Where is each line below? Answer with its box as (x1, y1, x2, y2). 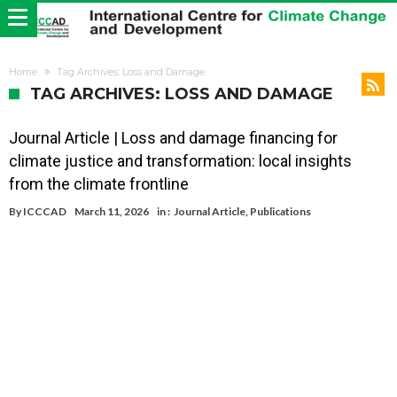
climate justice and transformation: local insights (9, 152, 352, 171)
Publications (250, 205, 311, 219)
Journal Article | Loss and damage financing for (9, 128, 338, 148)
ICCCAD (23, 205, 66, 219)
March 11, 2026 (74, 205, 149, 219)
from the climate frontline (9, 175, 189, 194)
